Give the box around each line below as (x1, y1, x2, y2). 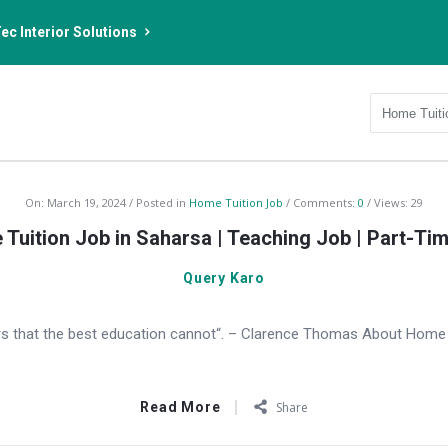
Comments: (293, 195, 358, 210)
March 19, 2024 (47, 195, 126, 210)
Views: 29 (374, 195, 423, 210)
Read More (140, 399, 221, 415)
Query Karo (183, 270, 265, 286)
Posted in (136, 195, 189, 210)
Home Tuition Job (189, 195, 283, 210)
